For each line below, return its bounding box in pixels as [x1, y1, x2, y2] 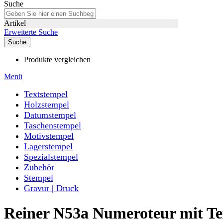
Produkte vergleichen [24, 55, 91, 64]
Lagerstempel [24, 141, 73, 151]
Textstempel [24, 89, 68, 99]
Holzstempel [24, 100, 69, 110]
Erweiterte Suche [4, 28, 58, 36]
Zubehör [24, 162, 54, 172]
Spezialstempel [24, 152, 78, 162]
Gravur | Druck [24, 183, 79, 193]
